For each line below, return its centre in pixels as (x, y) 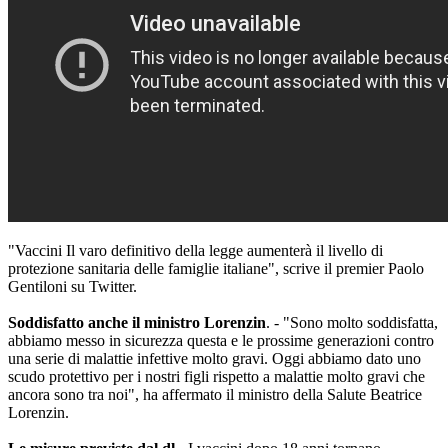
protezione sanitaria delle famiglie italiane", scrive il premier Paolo (216, 269)
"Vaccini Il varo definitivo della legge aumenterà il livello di (195, 251)
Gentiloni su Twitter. (72, 287)
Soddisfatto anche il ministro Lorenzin (137, 323)
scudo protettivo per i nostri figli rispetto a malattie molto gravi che (216, 377)
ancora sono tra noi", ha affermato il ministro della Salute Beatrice (215, 395)
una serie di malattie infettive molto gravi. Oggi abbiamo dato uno (214, 359)
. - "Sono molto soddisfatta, (352, 323)
